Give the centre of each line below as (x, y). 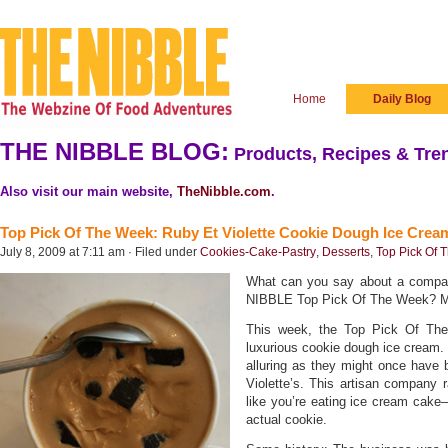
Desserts (346, 252)
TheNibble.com (224, 191)
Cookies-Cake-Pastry (258, 252)
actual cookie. (286, 419)
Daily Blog (402, 99)
